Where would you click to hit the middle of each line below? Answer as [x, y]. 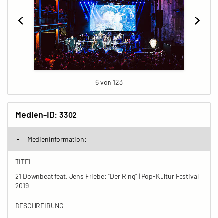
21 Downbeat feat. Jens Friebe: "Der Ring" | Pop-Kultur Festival [107, 176]
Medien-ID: [37, 114]
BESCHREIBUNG [39, 205]
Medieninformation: [57, 139]
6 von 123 [109, 82]
